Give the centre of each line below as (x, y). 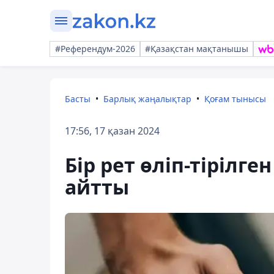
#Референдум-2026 (95, 49)
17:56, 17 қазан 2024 (112, 131)
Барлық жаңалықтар (147, 99)
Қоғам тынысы (235, 99)
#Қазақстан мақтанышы (197, 49)
